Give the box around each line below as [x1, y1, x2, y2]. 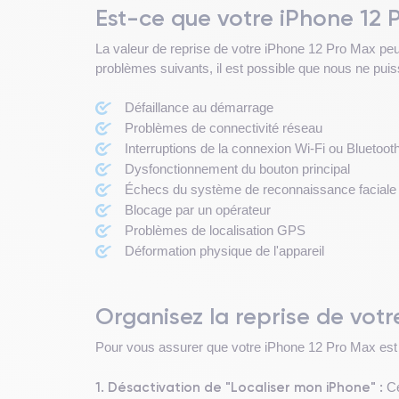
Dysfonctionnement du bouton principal [125, 160, 350, 176]
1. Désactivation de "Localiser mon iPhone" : [95, 378, 383, 395]
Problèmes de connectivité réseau [125, 119, 322, 135]
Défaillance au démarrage [125, 99, 273, 115]
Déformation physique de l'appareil [125, 242, 324, 258]
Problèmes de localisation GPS [125, 222, 305, 238]
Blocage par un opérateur [125, 201, 271, 217]
